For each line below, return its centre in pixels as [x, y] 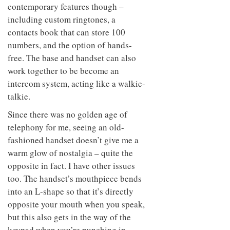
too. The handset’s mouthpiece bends [75, 179]
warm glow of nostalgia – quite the [70, 153]
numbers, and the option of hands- [70, 45]
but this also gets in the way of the [69, 217]
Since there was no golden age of [68, 114]
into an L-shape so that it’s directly [71, 191]
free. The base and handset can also [72, 58]
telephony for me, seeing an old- [66, 127]
